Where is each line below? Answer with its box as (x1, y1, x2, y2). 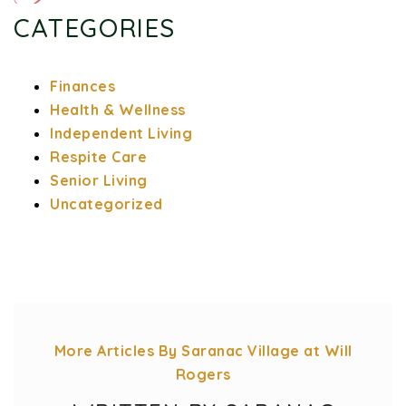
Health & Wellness (50, 100, 186, 119)
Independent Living (50, 123, 192, 142)
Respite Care (50, 147, 147, 166)
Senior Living (50, 170, 148, 189)
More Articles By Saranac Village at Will (53, 341, 353, 360)
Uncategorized (50, 194, 163, 213)
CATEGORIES (14, 11, 176, 43)
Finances (50, 76, 115, 95)
